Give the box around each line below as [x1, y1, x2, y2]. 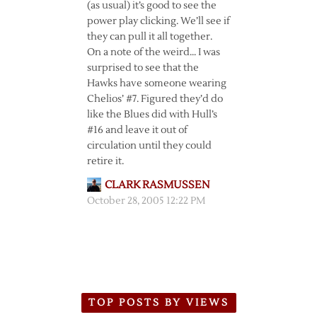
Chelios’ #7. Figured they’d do [86, 93, 223, 105]
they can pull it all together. [86, 30, 212, 43]
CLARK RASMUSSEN [104, 178, 209, 192]
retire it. [86, 155, 124, 168]
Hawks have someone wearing [86, 77, 226, 90]
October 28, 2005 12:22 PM [86, 195, 205, 207]
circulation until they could [86, 139, 212, 152]
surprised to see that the [86, 62, 199, 74]
